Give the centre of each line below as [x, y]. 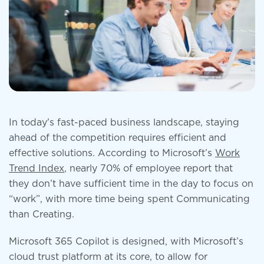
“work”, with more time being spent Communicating [129, 199]
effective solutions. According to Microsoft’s [112, 154]
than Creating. [42, 215]
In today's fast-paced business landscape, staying [124, 123]
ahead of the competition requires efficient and [118, 138]
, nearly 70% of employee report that [148, 169]
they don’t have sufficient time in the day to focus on [131, 184]
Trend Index [37, 169]
